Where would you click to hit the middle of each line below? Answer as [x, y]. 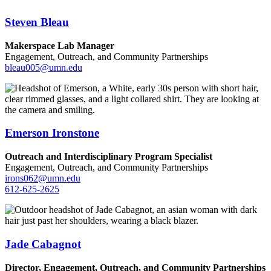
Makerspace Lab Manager [60, 45]
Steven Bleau [37, 22]
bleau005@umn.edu [44, 67]
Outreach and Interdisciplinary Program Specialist [109, 157]
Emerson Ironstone [52, 133]
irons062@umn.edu [43, 178]
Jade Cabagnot [43, 244]
